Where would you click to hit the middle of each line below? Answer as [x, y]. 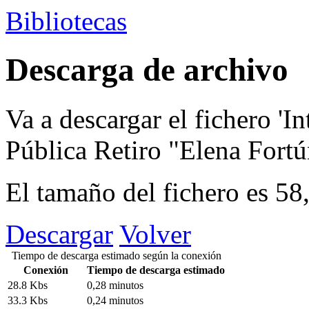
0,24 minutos [115, 300]
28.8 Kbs [28, 285]
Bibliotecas [66, 21]
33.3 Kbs [28, 300]
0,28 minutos [115, 285]
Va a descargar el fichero [142, 119]
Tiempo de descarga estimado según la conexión [116, 255]
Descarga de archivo [147, 70]
